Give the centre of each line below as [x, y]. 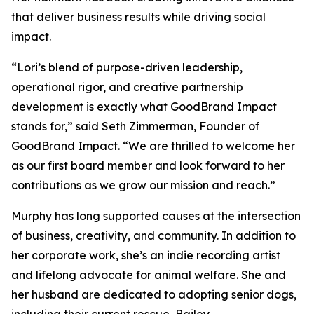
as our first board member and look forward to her [148, 166]
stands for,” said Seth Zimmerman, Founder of [135, 127]
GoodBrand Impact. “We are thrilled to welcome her [153, 146]
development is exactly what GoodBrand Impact [144, 107]
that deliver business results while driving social [138, 17]
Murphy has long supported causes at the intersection [156, 216]
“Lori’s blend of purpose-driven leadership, [127, 68]
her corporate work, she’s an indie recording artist [146, 255]
